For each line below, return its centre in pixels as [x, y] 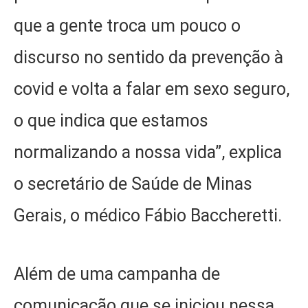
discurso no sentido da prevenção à [148, 58]
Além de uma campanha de [117, 274]
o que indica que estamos [111, 121]
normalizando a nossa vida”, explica [148, 153]
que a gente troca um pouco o [127, 26]
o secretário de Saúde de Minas [133, 184]
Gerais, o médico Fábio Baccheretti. [148, 216]
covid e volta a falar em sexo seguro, [152, 89]
